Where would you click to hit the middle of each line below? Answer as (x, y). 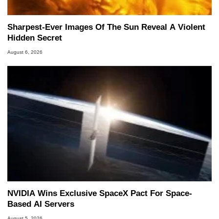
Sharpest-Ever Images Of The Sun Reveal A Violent (106, 27)
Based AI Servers (41, 204)
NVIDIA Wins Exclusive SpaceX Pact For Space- (100, 194)
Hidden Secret (35, 38)
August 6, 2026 (25, 52)
